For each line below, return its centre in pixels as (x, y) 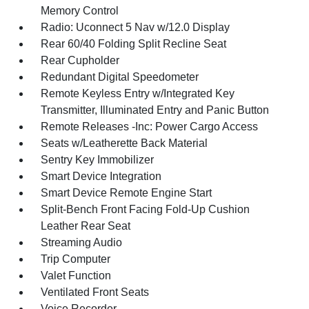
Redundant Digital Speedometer (120, 77)
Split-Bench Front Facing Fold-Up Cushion (146, 209)
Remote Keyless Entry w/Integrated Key (138, 93)
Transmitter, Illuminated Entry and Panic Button (155, 110)
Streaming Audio (82, 242)
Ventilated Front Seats (95, 292)
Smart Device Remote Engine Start (127, 192)
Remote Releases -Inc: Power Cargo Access (150, 126)
